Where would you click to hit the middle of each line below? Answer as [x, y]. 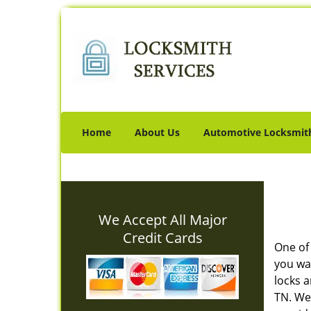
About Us [157, 132]
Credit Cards [162, 238]
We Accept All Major [162, 220]
